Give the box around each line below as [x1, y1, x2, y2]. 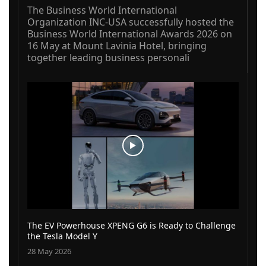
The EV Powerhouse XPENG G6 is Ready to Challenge [27, 219, 236, 231]
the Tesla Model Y [27, 230, 97, 242]
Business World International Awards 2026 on [27, 27, 232, 41]
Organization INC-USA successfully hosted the [27, 15, 234, 29]
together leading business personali [27, 51, 189, 65]
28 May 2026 [27, 245, 71, 256]
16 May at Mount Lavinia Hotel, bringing [27, 39, 207, 53]
